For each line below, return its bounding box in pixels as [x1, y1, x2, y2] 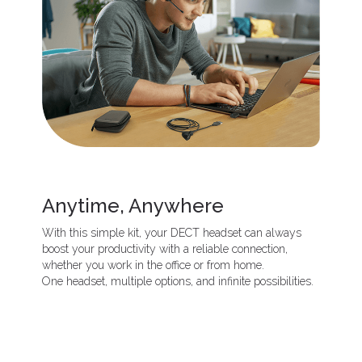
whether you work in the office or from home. [42, 258, 265, 271]
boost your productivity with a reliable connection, [42, 242, 288, 255]
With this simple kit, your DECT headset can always [42, 225, 302, 239]
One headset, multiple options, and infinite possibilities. [42, 274, 314, 288]
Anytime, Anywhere [42, 193, 225, 217]
